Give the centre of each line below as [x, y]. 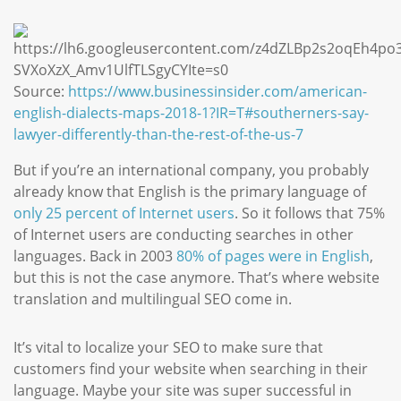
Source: [41, 91]
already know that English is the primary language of [190, 192]
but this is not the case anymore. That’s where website [196, 277]
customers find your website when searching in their [191, 369]
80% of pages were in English [273, 256]
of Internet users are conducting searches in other [183, 235]
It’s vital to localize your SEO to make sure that [168, 347]
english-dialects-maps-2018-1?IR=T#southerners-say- [191, 113]
